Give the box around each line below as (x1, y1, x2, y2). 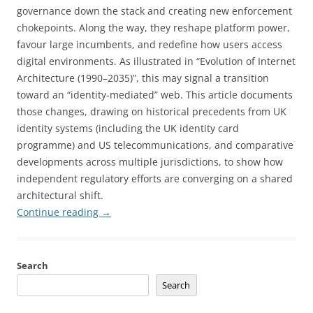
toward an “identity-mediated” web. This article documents (17, 88, 293, 102)
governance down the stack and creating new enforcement (17, 4, 292, 18)
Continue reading (17, 205, 101, 219)
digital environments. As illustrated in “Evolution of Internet (17, 54, 296, 68)
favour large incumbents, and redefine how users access (17, 38, 282, 52)
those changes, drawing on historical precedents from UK (17, 105, 286, 119)
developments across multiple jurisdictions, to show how (17, 155, 283, 169)
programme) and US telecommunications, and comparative (17, 138, 293, 152)
